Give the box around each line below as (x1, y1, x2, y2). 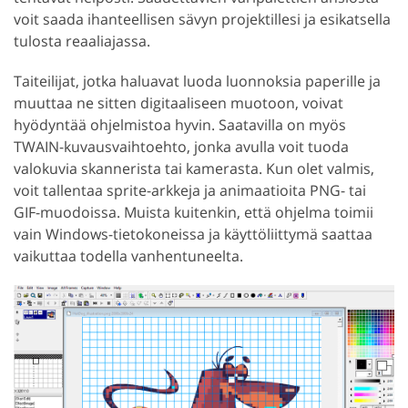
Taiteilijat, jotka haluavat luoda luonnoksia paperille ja (14, 71, 381, 92)
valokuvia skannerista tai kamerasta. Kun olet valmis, (14, 158, 374, 179)
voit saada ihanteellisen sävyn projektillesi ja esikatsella (14, 9, 391, 30)
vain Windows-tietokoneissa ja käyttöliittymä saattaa (14, 224, 372, 245)
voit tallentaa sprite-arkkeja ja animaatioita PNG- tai (14, 180, 366, 201)
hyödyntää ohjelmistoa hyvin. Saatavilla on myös (14, 115, 346, 136)
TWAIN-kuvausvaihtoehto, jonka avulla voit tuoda (14, 137, 349, 158)
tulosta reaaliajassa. (14, 31, 150, 52)
